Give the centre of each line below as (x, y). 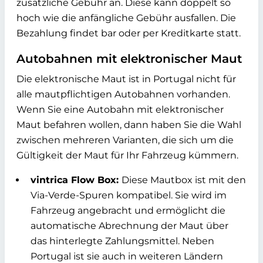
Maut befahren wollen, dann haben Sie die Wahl (129, 125)
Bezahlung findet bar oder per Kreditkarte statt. (129, 33)
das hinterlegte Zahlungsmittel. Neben (122, 241)
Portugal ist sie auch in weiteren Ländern (127, 256)
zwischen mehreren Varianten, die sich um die (125, 140)
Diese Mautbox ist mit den (184, 180)
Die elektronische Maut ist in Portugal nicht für (126, 79)
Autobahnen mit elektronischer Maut (129, 59)
